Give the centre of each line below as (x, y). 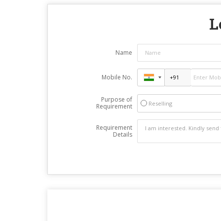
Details (122, 134)
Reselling (160, 103)
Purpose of (116, 99)
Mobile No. (117, 77)
